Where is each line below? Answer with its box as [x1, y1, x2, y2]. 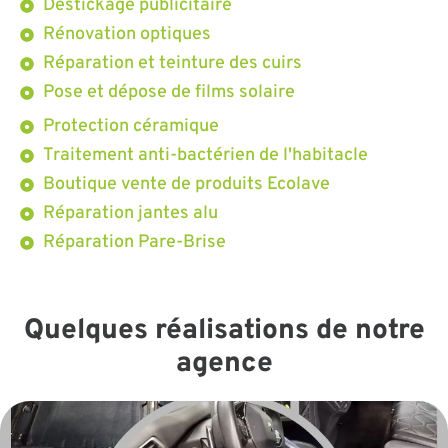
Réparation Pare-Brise [42, 230, 226, 254]
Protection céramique [42, 114, 219, 138]
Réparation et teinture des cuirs [42, 51, 302, 75]
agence [175, 345, 273, 382]
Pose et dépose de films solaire [42, 80, 295, 104]
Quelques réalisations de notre [23, 312, 425, 349]
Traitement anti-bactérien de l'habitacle [42, 143, 368, 167]
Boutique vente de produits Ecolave [42, 172, 330, 196]
